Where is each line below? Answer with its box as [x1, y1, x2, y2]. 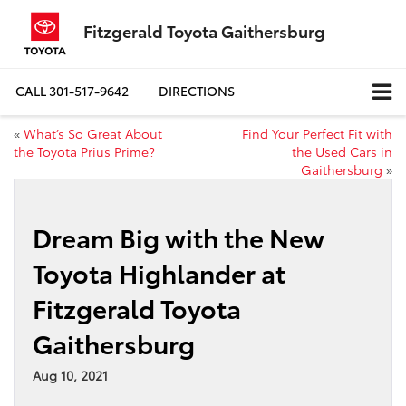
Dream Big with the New [33, 217, 324, 255]
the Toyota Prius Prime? [14, 141, 155, 160]
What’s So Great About [24, 123, 162, 142]
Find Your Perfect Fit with [242, 123, 392, 142]
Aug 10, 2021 [33, 365, 108, 384]
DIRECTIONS [159, 82, 235, 101]
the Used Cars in [292, 141, 392, 160]
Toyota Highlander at [33, 253, 285, 290]
